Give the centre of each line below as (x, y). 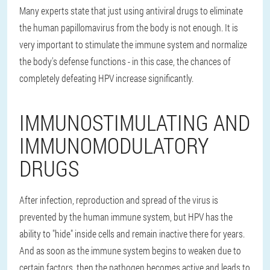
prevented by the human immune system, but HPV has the (126, 217)
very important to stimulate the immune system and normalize (133, 45)
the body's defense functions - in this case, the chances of (125, 61)
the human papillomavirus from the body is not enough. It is (129, 28)
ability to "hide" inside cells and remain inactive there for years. (132, 234)
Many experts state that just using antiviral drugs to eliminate (131, 11)
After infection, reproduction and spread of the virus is (119, 200)
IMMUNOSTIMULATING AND (135, 123)
